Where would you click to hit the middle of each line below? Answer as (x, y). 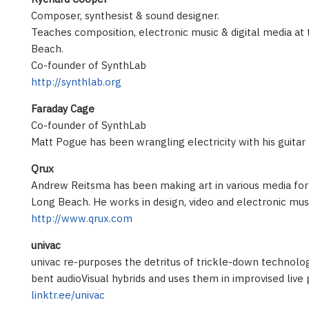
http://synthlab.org (76, 82)
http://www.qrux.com (82, 219)
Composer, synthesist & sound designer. (125, 16)
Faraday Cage (63, 109)
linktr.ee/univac (68, 295)
